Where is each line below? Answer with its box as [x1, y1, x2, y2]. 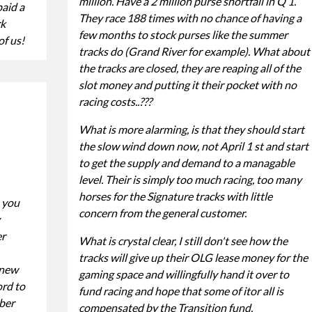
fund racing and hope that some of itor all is [78, 283, 283, 297]
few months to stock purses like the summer [78, 27, 288, 41]
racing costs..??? [78, 94, 152, 108]
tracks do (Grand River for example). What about [78, 44, 310, 58]
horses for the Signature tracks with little [78, 189, 272, 203]
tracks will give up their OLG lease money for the [78, 250, 308, 264]
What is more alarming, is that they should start [78, 122, 304, 136]
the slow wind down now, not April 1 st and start [78, 139, 309, 153]
